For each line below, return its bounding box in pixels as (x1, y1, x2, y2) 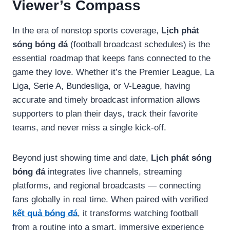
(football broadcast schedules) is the (68, 39, 210, 49)
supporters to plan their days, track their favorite (12, 108, 198, 119)
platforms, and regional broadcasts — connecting (12, 180, 201, 190)
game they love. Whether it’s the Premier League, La (12, 67, 214, 77)
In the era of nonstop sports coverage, (12, 25, 161, 35)
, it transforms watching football (78, 208, 198, 218)
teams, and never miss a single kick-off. (12, 122, 166, 132)
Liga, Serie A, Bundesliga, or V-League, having (12, 81, 190, 91)
